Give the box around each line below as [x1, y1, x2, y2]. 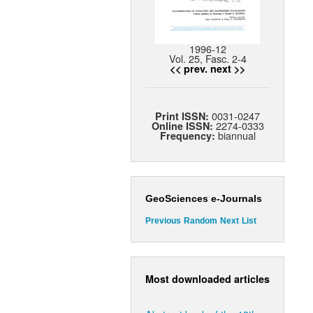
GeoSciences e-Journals [145, 193, 262, 205]
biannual [214, 128, 256, 143]
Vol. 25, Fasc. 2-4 [168, 51, 247, 66]
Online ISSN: [151, 119, 216, 133]
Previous [145, 216, 181, 226]
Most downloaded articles [145, 271, 270, 286]
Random [184, 216, 217, 226]
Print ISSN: [155, 109, 212, 124]
